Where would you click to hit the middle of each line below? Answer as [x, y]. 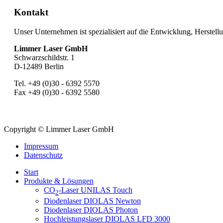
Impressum [41, 146]
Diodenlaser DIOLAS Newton [92, 201]
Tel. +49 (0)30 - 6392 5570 [57, 83]
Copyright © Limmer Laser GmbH [59, 129]
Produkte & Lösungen [59, 181]
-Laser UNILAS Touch [96, 190]
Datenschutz [43, 155]
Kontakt [31, 12]
